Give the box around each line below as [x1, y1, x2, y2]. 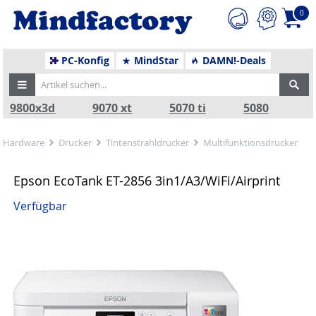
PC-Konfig [59, 54, 110, 67]
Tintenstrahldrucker [106, 136, 190, 149]
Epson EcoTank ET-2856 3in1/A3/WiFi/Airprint [13, 172, 281, 189]
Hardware [3, 136, 45, 149]
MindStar [130, 54, 178, 67]
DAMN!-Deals [200, 54, 267, 67]
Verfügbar [13, 199, 68, 214]
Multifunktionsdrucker [203, 136, 298, 149]
